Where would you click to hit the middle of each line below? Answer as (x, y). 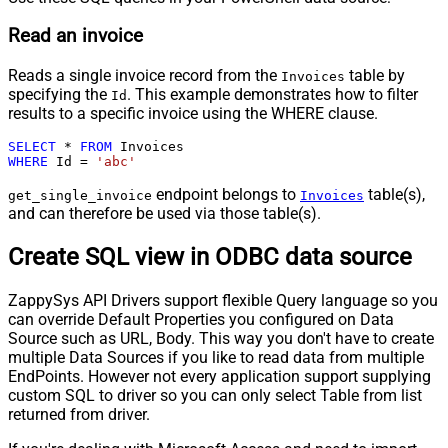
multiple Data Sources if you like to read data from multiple (216, 357)
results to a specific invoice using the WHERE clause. (193, 114)
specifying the (59, 95)
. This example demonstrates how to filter (272, 95)
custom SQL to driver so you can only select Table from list (215, 395)
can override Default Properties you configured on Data (201, 319)
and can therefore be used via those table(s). (164, 214)
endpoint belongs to (226, 195)
